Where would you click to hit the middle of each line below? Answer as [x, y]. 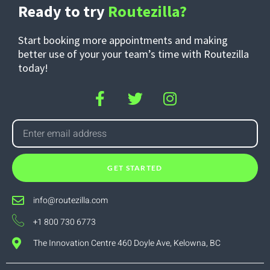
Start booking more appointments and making [123, 40]
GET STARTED [135, 168]
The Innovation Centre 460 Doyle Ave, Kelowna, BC [127, 243]
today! [33, 67]
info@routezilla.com [71, 201]
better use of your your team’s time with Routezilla [133, 54]
